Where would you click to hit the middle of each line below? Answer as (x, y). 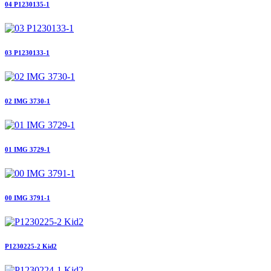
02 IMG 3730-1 (28, 101)
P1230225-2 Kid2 (31, 246)
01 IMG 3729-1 (28, 149)
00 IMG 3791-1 (28, 198)
